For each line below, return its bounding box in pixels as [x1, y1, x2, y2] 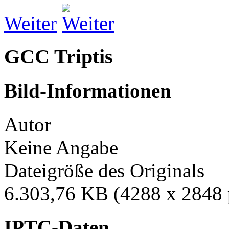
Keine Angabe [4, 136, 118, 159]
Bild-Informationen [4, 79, 171, 102]
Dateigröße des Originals [4, 159, 204, 182]
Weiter [4, 12, 57, 34]
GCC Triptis [4, 44, 113, 68]
